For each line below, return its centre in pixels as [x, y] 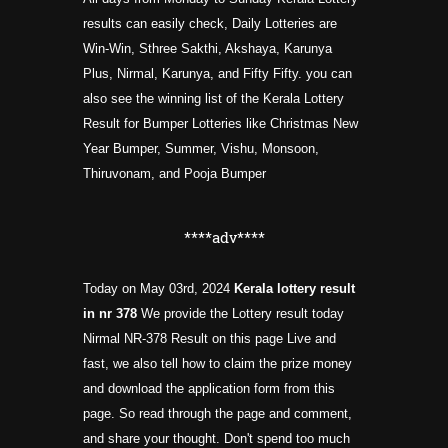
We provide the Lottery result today [242, 314]
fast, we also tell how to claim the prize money [217, 364]
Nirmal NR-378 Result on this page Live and [209, 339]
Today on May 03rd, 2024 [156, 289]
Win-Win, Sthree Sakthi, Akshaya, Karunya [207, 49]
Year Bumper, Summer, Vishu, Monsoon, [201, 149]
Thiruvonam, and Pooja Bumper [174, 174]
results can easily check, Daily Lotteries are [212, 24]
